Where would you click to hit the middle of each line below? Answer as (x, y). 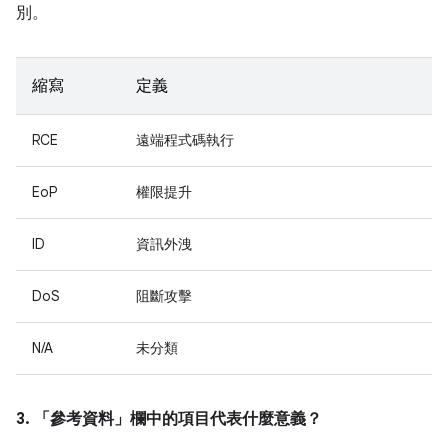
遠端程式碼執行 (185, 140)
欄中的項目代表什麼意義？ (226, 419)
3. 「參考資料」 (73, 419)
